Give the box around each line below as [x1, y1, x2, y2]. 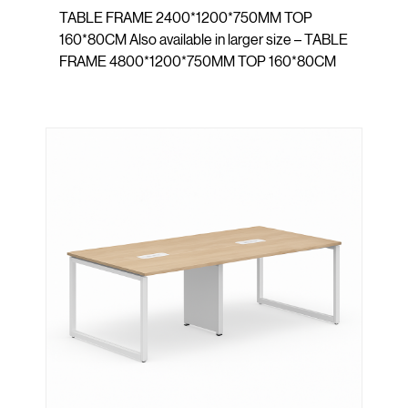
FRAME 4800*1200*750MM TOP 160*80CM [59, 54, 336, 69]
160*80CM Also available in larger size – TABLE [59, 32, 348, 47]
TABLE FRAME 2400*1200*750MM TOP [59, 10, 312, 25]
